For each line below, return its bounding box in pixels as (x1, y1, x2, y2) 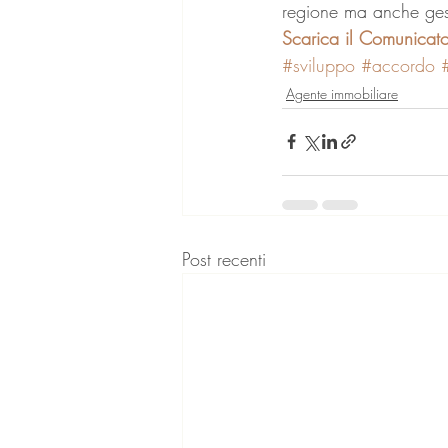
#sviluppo (282, 52, 355, 77)
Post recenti (182, 246, 266, 271)
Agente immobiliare (286, 83, 398, 103)
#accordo (361, 52, 435, 77)
